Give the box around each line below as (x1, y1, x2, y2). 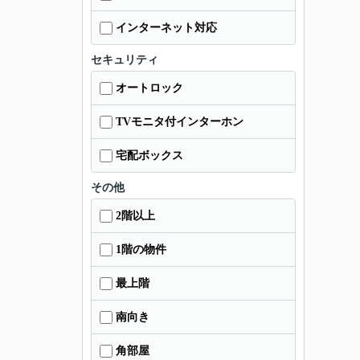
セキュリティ (91, 54, 158, 66)
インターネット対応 (116, 22, 217, 34)
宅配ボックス (116, 149, 183, 162)
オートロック (116, 82, 183, 94)
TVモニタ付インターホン (116, 116, 243, 128)
